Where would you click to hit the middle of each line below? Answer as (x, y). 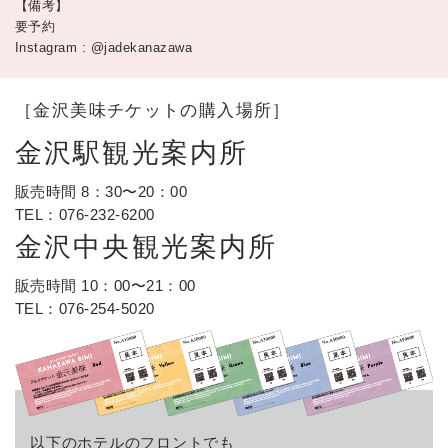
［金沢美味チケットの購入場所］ (153, 110)
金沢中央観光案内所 (146, 247)
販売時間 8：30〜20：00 (109, 192)
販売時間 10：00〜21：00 (113, 286)
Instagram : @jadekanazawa (103, 48)
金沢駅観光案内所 (146, 153)
